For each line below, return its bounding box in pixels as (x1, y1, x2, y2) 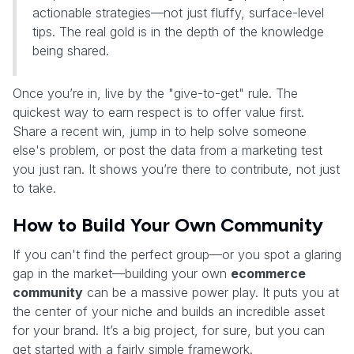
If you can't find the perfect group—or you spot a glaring (13, 246, 341, 262)
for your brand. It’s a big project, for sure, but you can (13, 322, 325, 338)
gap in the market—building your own (13, 265, 231, 281)
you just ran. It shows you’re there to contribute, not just (13, 160, 340, 177)
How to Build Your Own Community (13, 213, 323, 236)
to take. (13, 179, 56, 196)
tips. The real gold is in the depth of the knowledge (32, 23, 324, 40)
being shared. (32, 42, 109, 58)
